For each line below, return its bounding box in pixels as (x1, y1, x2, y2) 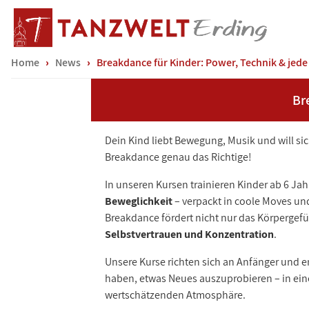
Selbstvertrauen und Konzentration (105, 226, 274, 241)
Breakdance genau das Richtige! (105, 149, 252, 164)
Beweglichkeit (105, 193, 172, 208)
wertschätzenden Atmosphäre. (105, 287, 246, 302)
